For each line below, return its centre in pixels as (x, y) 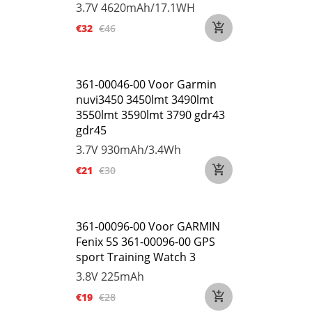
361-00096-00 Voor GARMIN (148, 226)
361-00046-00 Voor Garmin (146, 84)
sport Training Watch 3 (136, 257)
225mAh (123, 276)
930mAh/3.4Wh (141, 150)
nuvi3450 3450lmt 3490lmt (145, 100)
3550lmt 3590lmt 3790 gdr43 (150, 115)
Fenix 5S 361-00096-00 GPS (146, 242)
